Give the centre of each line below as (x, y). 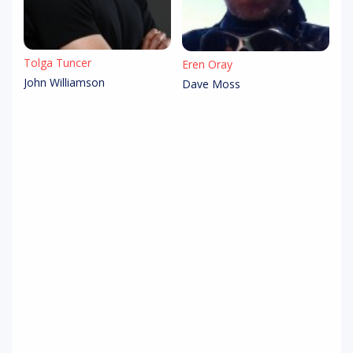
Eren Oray (207, 65)
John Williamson (64, 83)
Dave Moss (211, 84)
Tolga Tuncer (58, 63)
